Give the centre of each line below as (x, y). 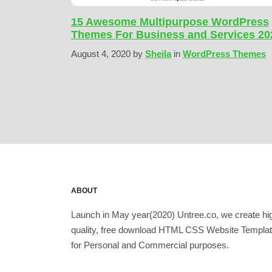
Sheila (158, 54)
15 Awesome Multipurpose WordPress (170, 22)
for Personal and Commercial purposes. (150, 245)
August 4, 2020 (102, 54)
